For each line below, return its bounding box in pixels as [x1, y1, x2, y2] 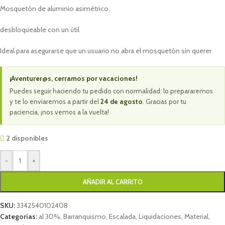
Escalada [109, 211, 136, 221]
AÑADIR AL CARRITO [82, 177, 143, 186]
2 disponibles [6, 133, 49, 143]
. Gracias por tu [143, 97, 186, 105]
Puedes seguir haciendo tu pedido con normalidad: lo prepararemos [10, 86, 213, 95]
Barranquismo [63, 211, 106, 221]
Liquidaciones [139, 211, 181, 221]
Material [184, 211, 208, 221]
